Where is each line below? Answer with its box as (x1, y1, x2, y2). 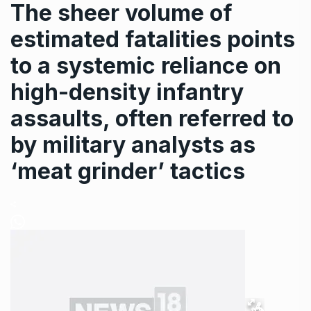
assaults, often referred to (10, 104, 294, 132)
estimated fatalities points (10, 25, 295, 53)
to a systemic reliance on (10, 51, 281, 79)
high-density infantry (10, 78, 244, 106)
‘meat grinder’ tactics (10, 157, 245, 185)
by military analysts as (10, 131, 255, 158)
